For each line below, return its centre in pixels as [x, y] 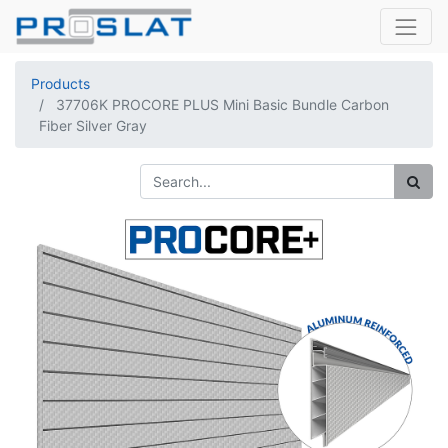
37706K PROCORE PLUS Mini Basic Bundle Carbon [222, 104]
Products [60, 83]
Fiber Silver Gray [93, 125]
